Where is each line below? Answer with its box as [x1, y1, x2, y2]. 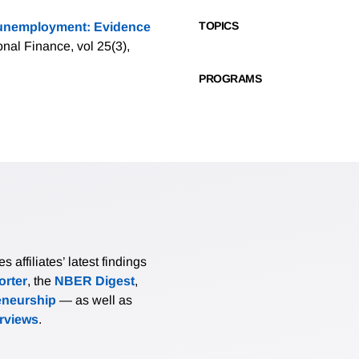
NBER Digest [54, 274, 135, 288]
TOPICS [199, 19, 238, 33]
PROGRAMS [199, 72, 261, 86]
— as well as [56, 293, 132, 308]
